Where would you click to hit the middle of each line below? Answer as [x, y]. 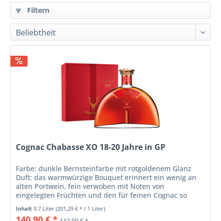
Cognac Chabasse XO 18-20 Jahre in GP [91, 147]
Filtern [37, 10]
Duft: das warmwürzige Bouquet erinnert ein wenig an [106, 178]
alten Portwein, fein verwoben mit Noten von [90, 186]
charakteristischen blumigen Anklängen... [85, 204]
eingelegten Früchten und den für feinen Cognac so [102, 195]
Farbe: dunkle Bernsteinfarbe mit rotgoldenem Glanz [104, 169]
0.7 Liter [45, 209]
